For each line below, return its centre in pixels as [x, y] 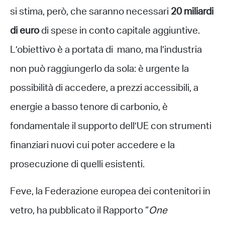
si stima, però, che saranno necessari [90, 12]
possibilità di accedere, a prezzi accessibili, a [104, 89]
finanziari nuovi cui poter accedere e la [92, 146]
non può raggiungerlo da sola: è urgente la [99, 70]
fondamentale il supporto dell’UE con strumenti [111, 127]
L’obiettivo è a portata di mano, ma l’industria [106, 50]
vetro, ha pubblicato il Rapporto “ [79, 211]
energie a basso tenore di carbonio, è [89, 108]
